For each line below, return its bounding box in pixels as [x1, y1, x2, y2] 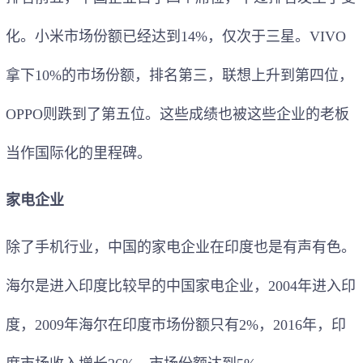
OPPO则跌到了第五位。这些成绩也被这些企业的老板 [6, 105, 349, 122]
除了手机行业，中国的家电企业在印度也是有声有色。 [6, 238, 356, 255]
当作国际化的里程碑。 [6, 144, 152, 161]
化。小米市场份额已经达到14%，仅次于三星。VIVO [6, 28, 346, 45]
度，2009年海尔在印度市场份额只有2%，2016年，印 [6, 316, 346, 333]
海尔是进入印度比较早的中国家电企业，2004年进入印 [6, 277, 356, 294]
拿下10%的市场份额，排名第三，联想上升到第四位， [6, 66, 353, 83]
